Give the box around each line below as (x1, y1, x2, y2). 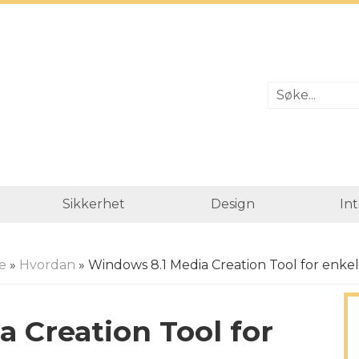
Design (210, 196, 255, 212)
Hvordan (19, 257, 75, 272)
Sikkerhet (63, 196, 126, 212)
